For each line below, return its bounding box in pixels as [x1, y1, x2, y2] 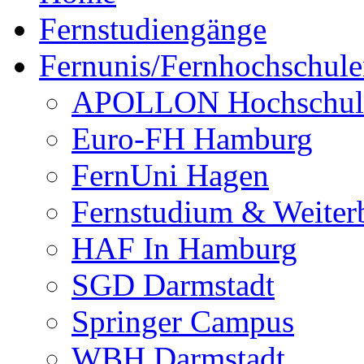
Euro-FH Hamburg [71, 121, 313, 156]
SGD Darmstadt [71, 267, 275, 302]
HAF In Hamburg [71, 231, 297, 266]
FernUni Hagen [71, 158, 269, 193]
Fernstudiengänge [39, 11, 266, 46]
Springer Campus [71, 304, 294, 339]
